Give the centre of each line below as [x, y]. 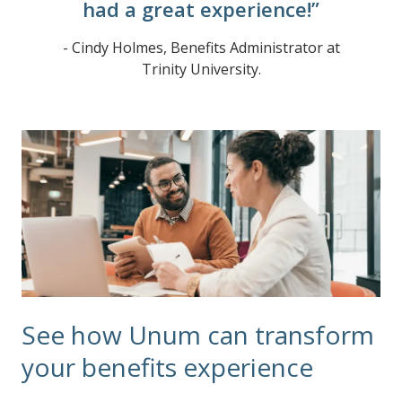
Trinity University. [201, 69]
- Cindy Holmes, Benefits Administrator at [201, 48]
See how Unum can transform [198, 335]
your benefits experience [167, 367]
